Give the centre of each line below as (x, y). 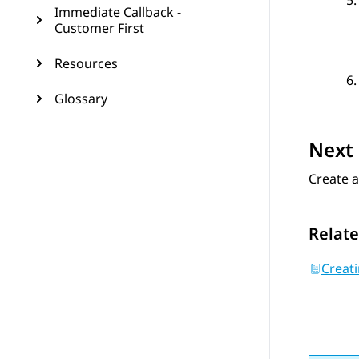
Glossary (81, 99)
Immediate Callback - (118, 12)
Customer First (99, 28)
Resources (86, 63)
